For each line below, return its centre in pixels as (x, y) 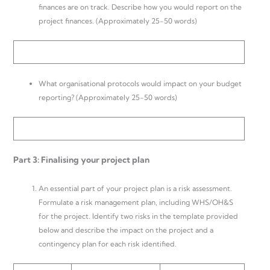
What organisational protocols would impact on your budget (140, 83)
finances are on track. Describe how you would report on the (140, 7)
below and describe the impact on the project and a (126, 230)
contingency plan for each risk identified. (108, 244)
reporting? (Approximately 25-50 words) (108, 97)
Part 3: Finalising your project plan (81, 159)
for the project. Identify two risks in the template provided (138, 216)
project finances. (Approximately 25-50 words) (118, 20)
